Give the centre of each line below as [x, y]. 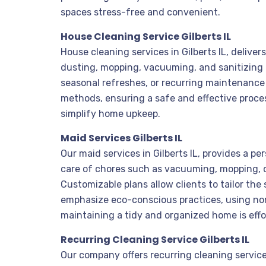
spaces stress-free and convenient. [140, 12]
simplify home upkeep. [110, 114]
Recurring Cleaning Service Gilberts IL [155, 240]
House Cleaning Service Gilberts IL [146, 37]
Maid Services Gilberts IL [121, 138]
